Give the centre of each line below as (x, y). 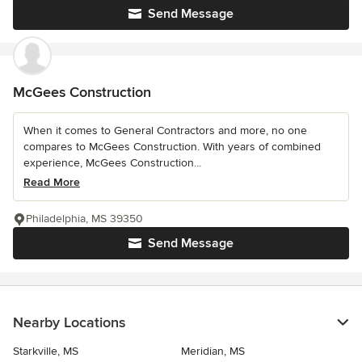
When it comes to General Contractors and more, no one (165, 130)
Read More (52, 182)
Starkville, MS (46, 351)
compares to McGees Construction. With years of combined (172, 147)
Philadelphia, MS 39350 (84, 219)
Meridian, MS (213, 351)
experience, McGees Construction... (112, 163)
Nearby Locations (69, 322)
